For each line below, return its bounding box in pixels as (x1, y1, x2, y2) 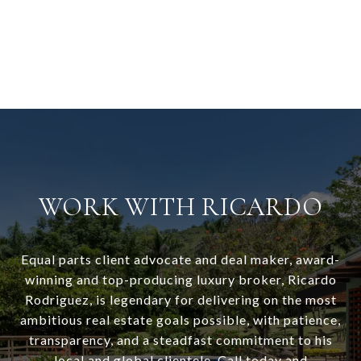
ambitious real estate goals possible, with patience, (20, 312, 341, 328)
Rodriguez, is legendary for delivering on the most (24, 292, 337, 308)
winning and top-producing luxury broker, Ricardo (24, 272, 337, 288)
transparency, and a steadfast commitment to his (28, 332, 333, 348)
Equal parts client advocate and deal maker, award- (21, 251, 340, 268)
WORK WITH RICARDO (38, 191, 323, 223)
